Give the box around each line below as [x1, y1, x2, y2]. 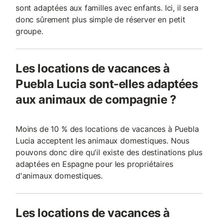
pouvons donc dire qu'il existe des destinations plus [16, 147, 202, 157]
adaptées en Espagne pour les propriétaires [16, 159, 173, 169]
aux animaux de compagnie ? [16, 92, 177, 107]
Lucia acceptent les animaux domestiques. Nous [16, 136, 190, 145]
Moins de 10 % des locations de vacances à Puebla [16, 124, 199, 134]
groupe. [16, 26, 43, 36]
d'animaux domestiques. [16, 171, 103, 181]
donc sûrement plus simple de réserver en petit [16, 15, 185, 24]
